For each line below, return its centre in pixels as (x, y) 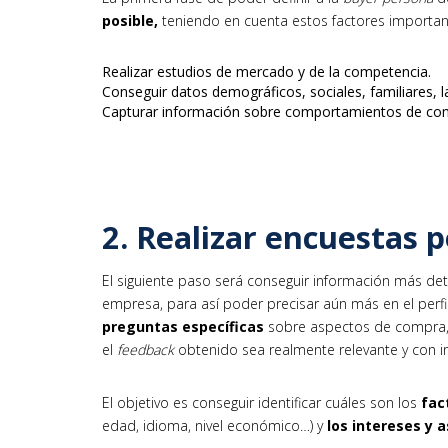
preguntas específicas (183, 327)
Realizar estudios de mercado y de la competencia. (266, 71)
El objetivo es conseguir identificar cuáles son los (261, 403)
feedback (145, 350)
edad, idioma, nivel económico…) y (214, 426)
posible (128, 20)
